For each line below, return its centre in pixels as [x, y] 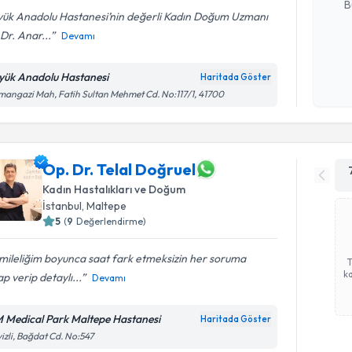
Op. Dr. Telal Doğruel [119, 169]
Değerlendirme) [112, 221]
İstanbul [62, 206]
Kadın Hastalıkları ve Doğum [114, 189]
